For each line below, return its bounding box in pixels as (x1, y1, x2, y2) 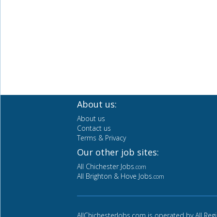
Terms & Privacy (77, 133, 126, 143)
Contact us (77, 124, 111, 133)
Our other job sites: (77, 146, 159, 158)
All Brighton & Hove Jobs (77, 171, 152, 181)
